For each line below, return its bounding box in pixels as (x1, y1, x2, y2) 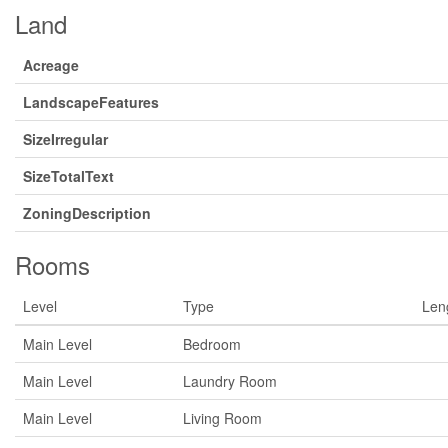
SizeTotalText (23, 165, 114, 186)
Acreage (23, 54, 79, 75)
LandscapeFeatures (23, 91, 159, 112)
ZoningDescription (23, 202, 151, 223)
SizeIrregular (23, 128, 108, 149)
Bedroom (183, 333, 241, 354)
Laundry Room (183, 370, 277, 391)
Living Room (183, 407, 262, 428)
